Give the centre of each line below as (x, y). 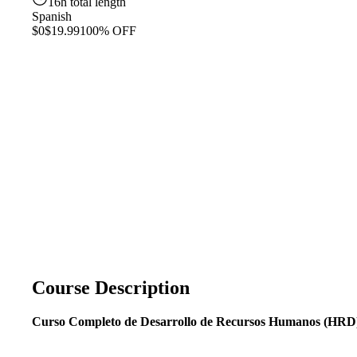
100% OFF (108, 31)
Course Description (111, 287)
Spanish (52, 16)
